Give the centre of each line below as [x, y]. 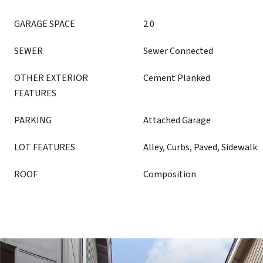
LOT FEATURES [45, 147]
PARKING [33, 120]
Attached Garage [177, 120]
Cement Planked [177, 78]
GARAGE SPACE [45, 24]
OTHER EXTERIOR [51, 78]
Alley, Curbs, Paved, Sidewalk [200, 147]
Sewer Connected [178, 51]
